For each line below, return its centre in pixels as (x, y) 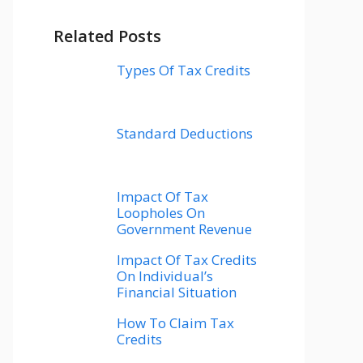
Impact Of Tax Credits (187, 260)
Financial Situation (177, 293)
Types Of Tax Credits (184, 70)
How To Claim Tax (175, 323)
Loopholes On (161, 213)
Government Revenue (184, 229)
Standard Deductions (185, 134)
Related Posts (107, 36)
